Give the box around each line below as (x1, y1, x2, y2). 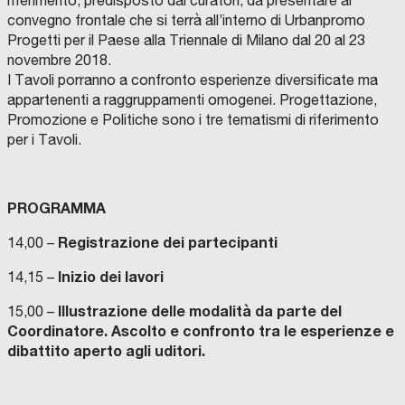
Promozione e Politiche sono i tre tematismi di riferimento (7, 111, 379, 128)
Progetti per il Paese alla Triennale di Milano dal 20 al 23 (7, 32, 365, 49)
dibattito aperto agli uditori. (7, 342, 205, 360)
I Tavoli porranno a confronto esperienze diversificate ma (7, 71, 378, 89)
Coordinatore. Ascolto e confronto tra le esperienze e (7, 322, 394, 340)
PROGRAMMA (7, 199, 109, 217)
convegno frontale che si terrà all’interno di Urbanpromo (7, 12, 365, 29)
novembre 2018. (7, 52, 111, 69)
